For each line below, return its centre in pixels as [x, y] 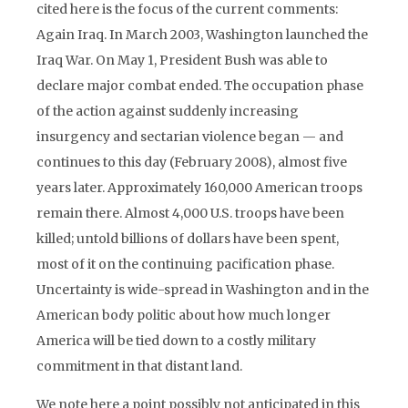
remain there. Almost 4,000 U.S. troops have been [190, 213]
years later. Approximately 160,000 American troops [199, 188]
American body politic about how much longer [184, 315]
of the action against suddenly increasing [168, 111]
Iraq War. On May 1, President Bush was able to [182, 60]
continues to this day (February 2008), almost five [192, 162]
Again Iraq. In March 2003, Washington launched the [202, 35]
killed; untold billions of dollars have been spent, [188, 239]
